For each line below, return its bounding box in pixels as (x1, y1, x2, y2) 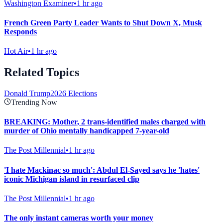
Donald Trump (4, 89, 50, 98)
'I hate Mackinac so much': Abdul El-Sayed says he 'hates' (4, 165, 200, 174)
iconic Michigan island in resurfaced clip (4, 174, 139, 183)
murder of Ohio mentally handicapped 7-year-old (4, 126, 169, 135)
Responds (4, 27, 37, 36)
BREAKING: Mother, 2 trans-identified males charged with (4, 117, 206, 126)
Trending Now (11, 98, 57, 107)
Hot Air (4, 47, 28, 56)
